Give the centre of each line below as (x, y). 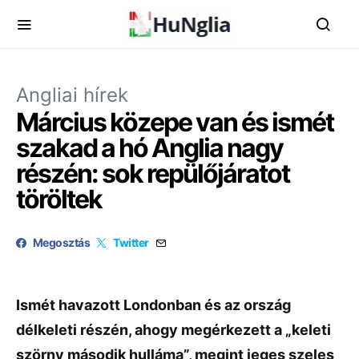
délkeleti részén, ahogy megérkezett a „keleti (173, 330)
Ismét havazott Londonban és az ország (153, 305)
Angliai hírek (72, 95)
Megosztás (62, 242)
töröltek (59, 199)
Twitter (131, 242)
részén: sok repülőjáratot (153, 173)
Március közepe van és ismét (175, 122)
